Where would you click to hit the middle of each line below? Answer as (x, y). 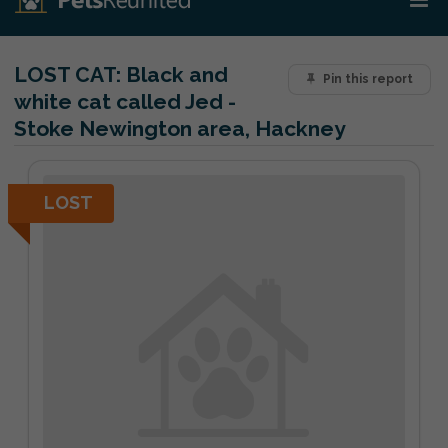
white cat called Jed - (125, 101)
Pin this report (367, 79)
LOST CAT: (67, 74)
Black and (174, 74)
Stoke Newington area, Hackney (180, 128)
